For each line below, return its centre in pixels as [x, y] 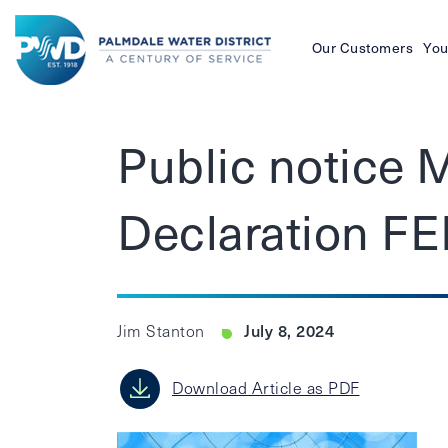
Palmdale [52, 112]
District [43, 166]
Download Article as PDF [266, 387]
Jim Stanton [163, 330]
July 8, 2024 [289, 330]
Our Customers [362, 47]
